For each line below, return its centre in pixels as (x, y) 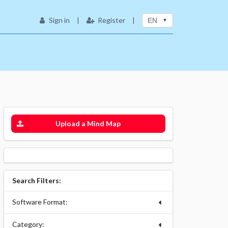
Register (111, 20)
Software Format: (40, 202)
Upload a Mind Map (88, 123)
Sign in (59, 20)
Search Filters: (36, 180)
